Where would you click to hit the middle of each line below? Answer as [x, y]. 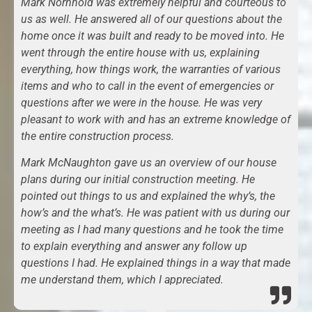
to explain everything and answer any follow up [134, 247]
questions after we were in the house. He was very [141, 102]
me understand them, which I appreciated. [122, 280]
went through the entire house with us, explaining [140, 52]
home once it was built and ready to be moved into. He [153, 36]
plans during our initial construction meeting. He [138, 180]
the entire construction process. [97, 136]
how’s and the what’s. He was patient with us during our [155, 213]
